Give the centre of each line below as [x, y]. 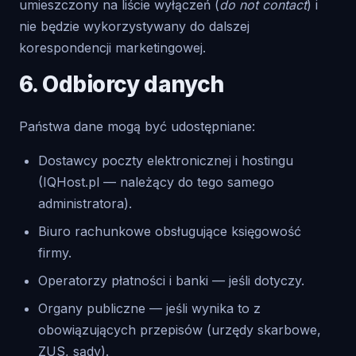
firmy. [55, 253]
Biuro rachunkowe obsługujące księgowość [170, 231]
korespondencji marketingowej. [112, 48]
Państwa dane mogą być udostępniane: [137, 126]
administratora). [85, 203]
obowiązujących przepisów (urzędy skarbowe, [180, 330]
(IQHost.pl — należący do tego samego [156, 182]
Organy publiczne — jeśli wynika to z [149, 308]
